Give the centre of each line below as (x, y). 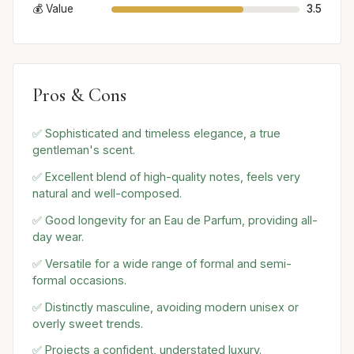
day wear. (58, 236)
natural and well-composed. (107, 194)
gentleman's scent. (84, 150)
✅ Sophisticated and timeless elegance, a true (156, 134)
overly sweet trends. (88, 323)
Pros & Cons (79, 96)
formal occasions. (79, 280)
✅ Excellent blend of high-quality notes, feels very (166, 177)
